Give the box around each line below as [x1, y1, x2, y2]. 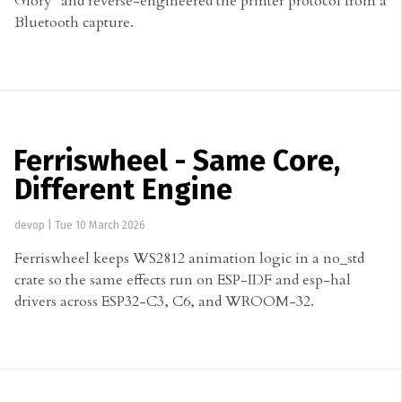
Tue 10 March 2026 [55, 220, 145, 232]
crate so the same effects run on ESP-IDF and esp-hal [14, 269, 351, 290]
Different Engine [14, 176, 232, 205]
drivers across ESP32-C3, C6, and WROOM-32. [14, 291, 314, 311]
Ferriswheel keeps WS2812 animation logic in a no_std [14, 248, 364, 268]
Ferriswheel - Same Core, [13, 147, 340, 177]
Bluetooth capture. [14, 12, 134, 32]
